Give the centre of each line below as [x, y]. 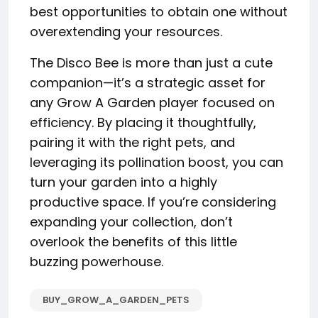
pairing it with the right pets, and [132, 142]
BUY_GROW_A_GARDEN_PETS [116, 300]
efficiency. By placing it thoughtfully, [143, 122]
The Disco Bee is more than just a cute [151, 62]
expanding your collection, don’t [131, 221]
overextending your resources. [126, 31]
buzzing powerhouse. [97, 261]
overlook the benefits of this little [133, 241]
